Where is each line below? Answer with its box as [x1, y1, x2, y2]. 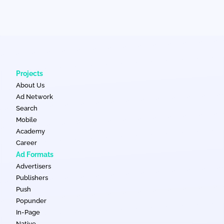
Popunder [16, 197, 46, 204]
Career [16, 139, 37, 146]
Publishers [16, 174, 48, 181]
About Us [16, 81, 44, 89]
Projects [16, 69, 43, 77]
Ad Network [16, 93, 53, 100]
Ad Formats [16, 150, 53, 158]
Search [16, 104, 37, 112]
